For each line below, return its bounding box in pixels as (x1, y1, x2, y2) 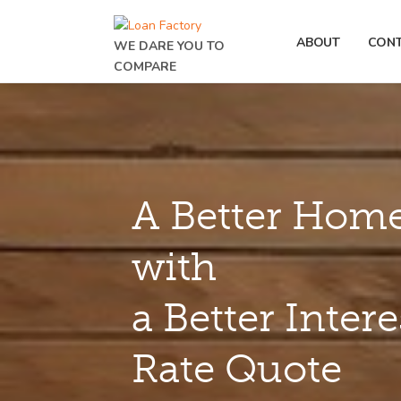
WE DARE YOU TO (114, 37, 225, 55)
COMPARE (114, 57, 176, 75)
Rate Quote (132, 346, 342, 391)
